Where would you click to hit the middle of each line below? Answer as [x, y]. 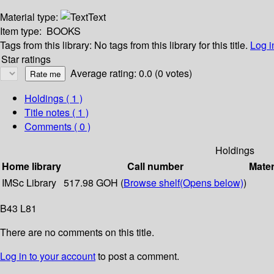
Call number [155, 166]
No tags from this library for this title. [171, 45]
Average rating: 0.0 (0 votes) [131, 73]
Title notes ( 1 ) [57, 113]
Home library [31, 166]
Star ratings [26, 59]
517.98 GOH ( [94, 183]
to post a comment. [137, 256]
